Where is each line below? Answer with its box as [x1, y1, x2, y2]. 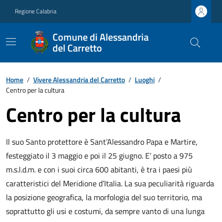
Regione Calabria [15, 6, 56, 16]
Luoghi [135, 74, 155, 85]
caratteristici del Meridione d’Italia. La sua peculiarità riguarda [6, 177, 214, 189]
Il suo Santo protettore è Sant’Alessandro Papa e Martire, [6, 136, 198, 148]
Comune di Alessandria [53, 29, 149, 45]
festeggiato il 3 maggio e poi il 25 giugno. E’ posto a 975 [6, 150, 193, 162]
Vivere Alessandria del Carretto [33, 74, 125, 85]
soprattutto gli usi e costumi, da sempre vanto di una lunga [6, 205, 205, 217]
